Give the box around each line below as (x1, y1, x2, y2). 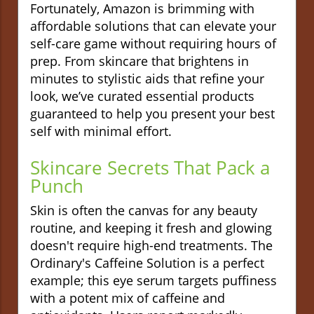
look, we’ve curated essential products (30, 87, 254, 104)
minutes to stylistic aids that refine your (30, 69, 264, 87)
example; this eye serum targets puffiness (30, 271, 277, 289)
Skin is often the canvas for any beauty (30, 201, 257, 219)
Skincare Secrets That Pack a (30, 154, 270, 180)
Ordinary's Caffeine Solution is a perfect (30, 254, 264, 271)
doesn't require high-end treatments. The (30, 236, 273, 254)
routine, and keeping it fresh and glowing (30, 219, 272, 236)
